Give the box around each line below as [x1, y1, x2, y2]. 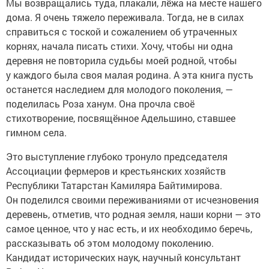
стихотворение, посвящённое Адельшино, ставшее [6, 111, 235, 124]
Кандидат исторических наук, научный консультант [6, 250, 241, 264]
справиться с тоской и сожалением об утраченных [6, 25, 237, 38]
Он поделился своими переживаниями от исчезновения [6, 193, 259, 206]
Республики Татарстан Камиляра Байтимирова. [6, 178, 222, 192]
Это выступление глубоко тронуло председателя [6, 150, 228, 163]
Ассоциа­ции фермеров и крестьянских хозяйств [6, 164, 226, 177]
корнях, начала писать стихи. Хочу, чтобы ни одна [6, 39, 233, 52]
